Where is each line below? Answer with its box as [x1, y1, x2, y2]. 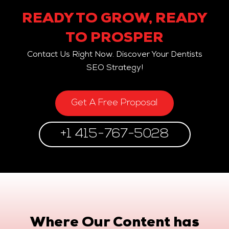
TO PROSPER [65, 32, 164, 47]
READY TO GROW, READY [22, 12, 207, 27]
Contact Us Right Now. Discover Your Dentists [27, 51, 202, 60]
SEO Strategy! [86, 64, 143, 73]
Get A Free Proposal [72, 98, 157, 108]
